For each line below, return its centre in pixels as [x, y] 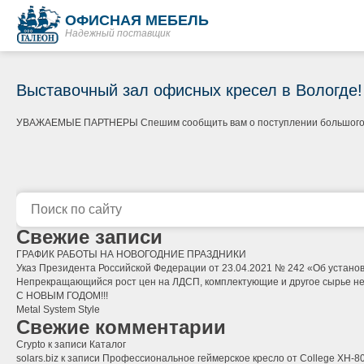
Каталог [108, 344]
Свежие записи [89, 236]
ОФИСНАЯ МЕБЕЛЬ [137, 20]
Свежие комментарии [121, 327]
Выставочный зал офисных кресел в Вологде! [189, 90]
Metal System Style [58, 309]
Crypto [31, 344]
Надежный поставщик [118, 33]
